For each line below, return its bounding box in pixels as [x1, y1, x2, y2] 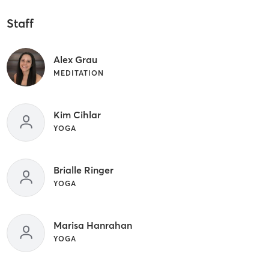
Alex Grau [53, 53, 97, 66]
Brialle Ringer [53, 164, 113, 177]
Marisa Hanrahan [53, 219, 132, 232]
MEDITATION [53, 68, 104, 78]
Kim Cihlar [53, 109, 101, 121]
